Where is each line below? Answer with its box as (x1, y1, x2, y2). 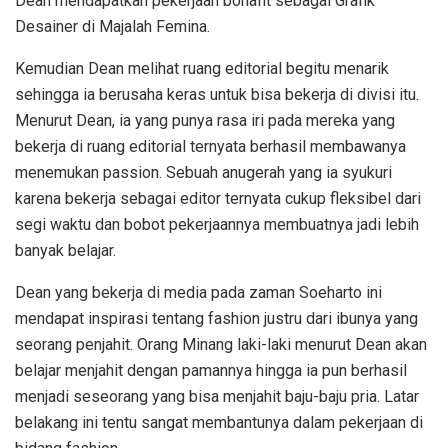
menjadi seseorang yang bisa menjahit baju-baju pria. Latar (15, 386, 419, 406)
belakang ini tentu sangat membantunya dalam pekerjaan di (15, 412, 423, 432)
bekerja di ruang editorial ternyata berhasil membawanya (15, 136, 406, 156)
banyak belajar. (15, 240, 116, 260)
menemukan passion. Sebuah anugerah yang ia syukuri (15, 162, 392, 182)
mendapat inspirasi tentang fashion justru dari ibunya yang (15, 308, 418, 328)
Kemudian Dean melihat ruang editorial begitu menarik (15, 58, 389, 78)
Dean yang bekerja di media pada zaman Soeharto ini (15, 282, 382, 302)
